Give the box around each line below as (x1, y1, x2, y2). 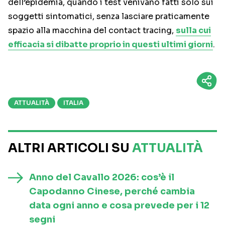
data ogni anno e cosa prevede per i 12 (29, 200, 209, 211)
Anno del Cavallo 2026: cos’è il (29, 172, 174, 183)
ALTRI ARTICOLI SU (8, 141, 132, 156)
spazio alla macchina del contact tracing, (8, 25, 176, 36)
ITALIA (63, 99, 83, 107)
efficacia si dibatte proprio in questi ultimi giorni (8, 39, 213, 50)
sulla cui (176, 25, 211, 36)
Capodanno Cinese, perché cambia (29, 186, 195, 197)
